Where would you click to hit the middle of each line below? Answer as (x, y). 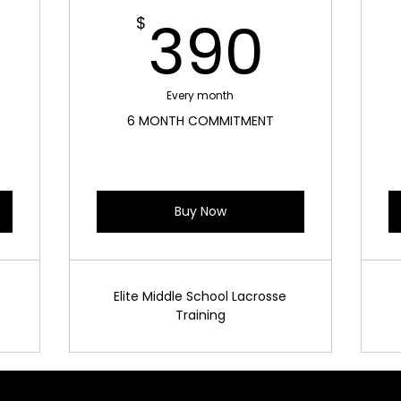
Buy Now (200, 212)
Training (200, 316)
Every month (200, 96)
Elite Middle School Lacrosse (200, 297)
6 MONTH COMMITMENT (200, 121)
